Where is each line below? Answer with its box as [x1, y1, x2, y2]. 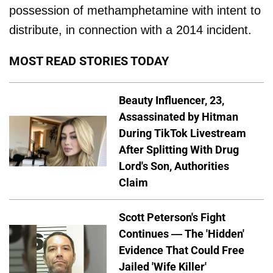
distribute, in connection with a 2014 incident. [9, 23, 252, 37]
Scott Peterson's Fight [119, 211, 225, 224]
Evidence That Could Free [119, 244, 244, 257]
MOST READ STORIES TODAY [9, 53, 169, 68]
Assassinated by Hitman [119, 110, 238, 123]
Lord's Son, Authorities [119, 159, 229, 172]
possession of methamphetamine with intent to [9, 3, 261, 17]
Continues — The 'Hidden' [119, 227, 244, 241]
